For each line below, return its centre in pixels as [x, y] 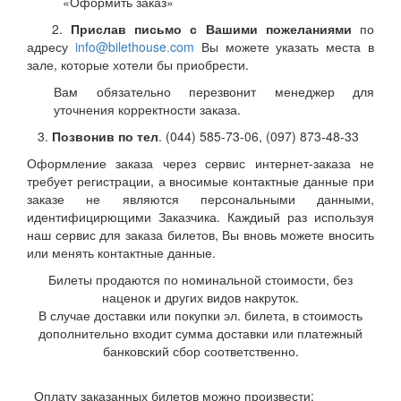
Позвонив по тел [105, 136]
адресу [51, 47]
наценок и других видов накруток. [200, 297]
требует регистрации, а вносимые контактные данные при [200, 181]
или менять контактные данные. [121, 252]
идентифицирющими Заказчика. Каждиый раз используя [200, 217]
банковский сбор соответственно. [200, 351]
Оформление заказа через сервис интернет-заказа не [200, 163]
